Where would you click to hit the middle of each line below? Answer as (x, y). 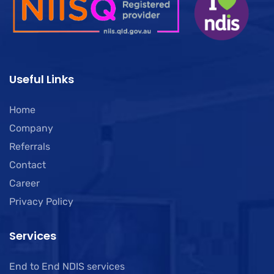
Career (24, 183)
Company (31, 128)
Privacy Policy (41, 201)
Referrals (30, 146)
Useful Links (42, 79)
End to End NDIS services (67, 266)
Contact (28, 165)
